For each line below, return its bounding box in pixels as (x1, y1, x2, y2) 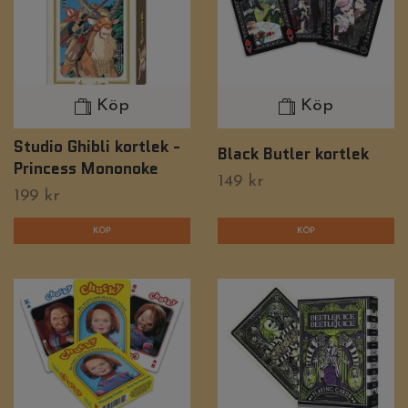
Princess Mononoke (14, 156, 158, 179)
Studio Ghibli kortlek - (14, 134, 180, 158)
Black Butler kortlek (218, 141, 369, 165)
